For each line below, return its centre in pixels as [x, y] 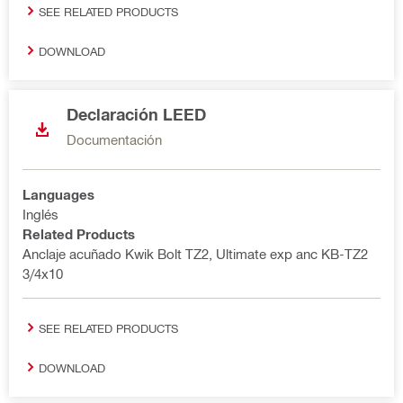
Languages [58, 194]
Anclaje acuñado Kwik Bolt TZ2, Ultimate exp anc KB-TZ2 [195, 254]
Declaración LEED [136, 114]
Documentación [114, 139]
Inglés [40, 214]
